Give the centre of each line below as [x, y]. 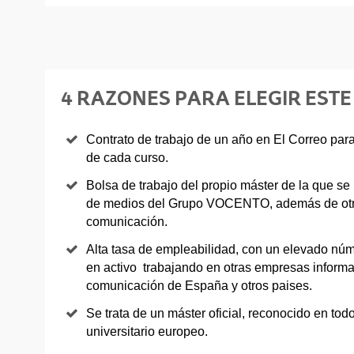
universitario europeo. [147, 331]
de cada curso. [127, 157]
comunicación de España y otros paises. [199, 285]
